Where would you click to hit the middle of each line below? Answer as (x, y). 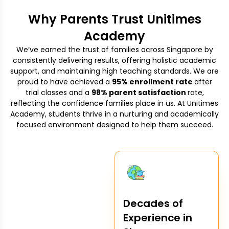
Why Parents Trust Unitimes (114, 19)
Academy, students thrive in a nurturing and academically (114, 114)
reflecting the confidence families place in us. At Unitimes (114, 103)
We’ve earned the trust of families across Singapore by (114, 49)
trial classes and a (58, 92)
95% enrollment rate (153, 82)
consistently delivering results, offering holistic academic (114, 60)
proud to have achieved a (64, 82)
